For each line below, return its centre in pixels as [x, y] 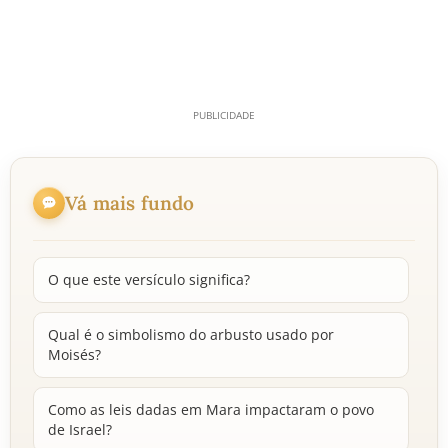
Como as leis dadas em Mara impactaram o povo [211, 409]
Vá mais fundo [130, 202]
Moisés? [74, 354]
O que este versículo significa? [149, 279]
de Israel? [80, 429]
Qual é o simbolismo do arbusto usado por [191, 334]
